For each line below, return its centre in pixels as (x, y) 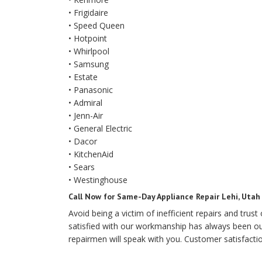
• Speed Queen (96, 25)
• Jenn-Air (86, 116)
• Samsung (89, 64)
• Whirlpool (89, 51)
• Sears (82, 167)
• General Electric (100, 128)
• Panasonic (91, 90)
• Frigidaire (88, 13)
